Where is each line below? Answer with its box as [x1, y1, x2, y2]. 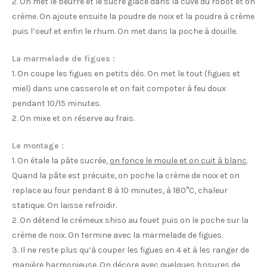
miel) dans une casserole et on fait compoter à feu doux [12, 83, 226, 94]
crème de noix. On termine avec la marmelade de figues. [12, 230, 223, 241]
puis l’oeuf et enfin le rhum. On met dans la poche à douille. [12, 26, 237, 37]
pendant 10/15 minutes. [12, 98, 101, 109]
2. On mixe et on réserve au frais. [12, 113, 135, 124]
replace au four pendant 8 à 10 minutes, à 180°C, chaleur [12, 185, 228, 196]
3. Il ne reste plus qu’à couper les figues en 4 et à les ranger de [12, 245, 249, 256]
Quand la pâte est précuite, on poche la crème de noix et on [12, 170, 240, 181]
